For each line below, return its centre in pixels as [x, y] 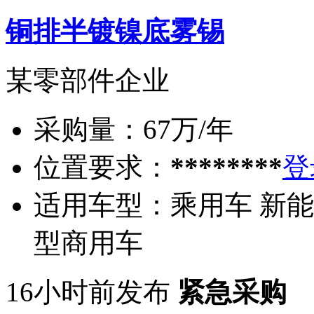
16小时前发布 [88, 292]
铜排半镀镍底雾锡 [115, 31]
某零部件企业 [88, 80]
